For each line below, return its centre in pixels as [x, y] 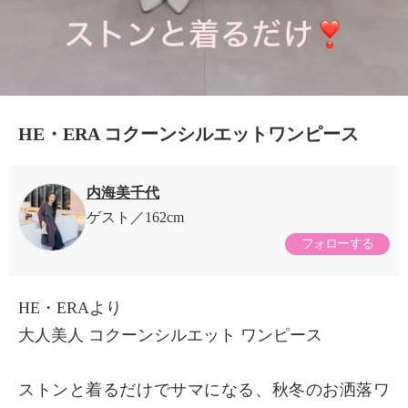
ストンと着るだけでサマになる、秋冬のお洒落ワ [204, 389]
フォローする [337, 243]
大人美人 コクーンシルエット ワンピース [170, 335]
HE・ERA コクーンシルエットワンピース [189, 133]
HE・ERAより [70, 307]
